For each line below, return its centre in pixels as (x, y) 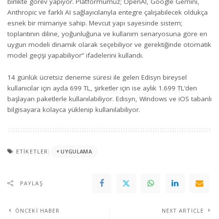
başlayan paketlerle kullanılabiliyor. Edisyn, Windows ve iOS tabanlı (109, 99)
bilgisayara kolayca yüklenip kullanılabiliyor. (75, 109)
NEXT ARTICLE (183, 210)
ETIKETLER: (33, 151)
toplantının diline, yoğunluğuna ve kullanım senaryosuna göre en (107, 34)
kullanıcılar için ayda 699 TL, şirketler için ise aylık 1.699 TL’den (102, 88)
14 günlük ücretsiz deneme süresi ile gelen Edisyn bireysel (97, 77)
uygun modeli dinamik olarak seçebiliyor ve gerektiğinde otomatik (109, 45)
